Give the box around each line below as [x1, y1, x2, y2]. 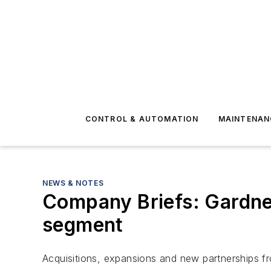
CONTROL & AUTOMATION [85, 114, 199, 123]
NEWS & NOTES [42, 178, 104, 188]
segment [42, 213, 123, 237]
